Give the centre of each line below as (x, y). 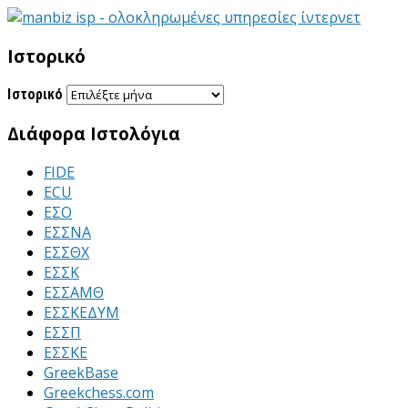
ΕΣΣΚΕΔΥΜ (82, 312)
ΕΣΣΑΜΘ (74, 292)
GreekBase (81, 372)
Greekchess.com (99, 392)
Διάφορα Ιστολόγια (94, 134)
